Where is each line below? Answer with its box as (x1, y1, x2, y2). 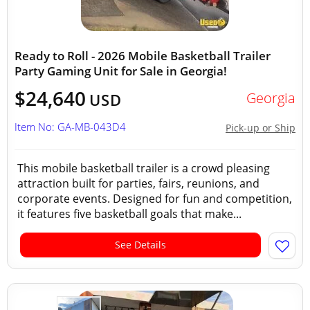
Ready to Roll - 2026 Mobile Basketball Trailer (15, 48, 271, 64)
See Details (115, 238, 166, 251)
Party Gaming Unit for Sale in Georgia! (15, 63, 227, 79)
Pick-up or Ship (226, 121, 295, 134)
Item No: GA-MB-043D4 (15, 120, 126, 134)
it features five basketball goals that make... (17, 206, 241, 221)
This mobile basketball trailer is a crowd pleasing (17, 161, 270, 176)
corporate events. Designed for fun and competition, (17, 191, 292, 206)
